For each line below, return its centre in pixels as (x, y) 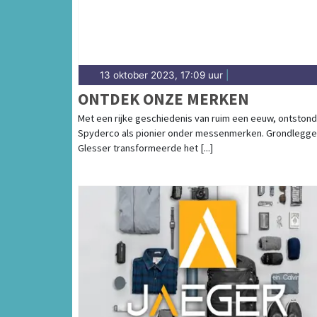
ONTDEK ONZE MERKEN (163, 99)
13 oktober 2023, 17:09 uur (161, 75)
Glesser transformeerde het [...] (145, 148)
